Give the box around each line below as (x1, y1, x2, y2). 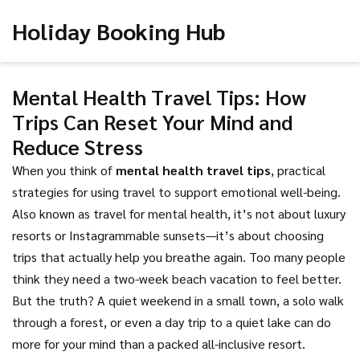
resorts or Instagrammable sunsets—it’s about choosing (12, 227, 324, 243)
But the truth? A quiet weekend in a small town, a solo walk (12, 292, 344, 309)
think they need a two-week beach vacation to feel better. (12, 270, 342, 287)
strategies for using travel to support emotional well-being (12, 183, 337, 200)
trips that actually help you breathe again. (12, 248, 246, 265)
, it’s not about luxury (227, 205, 346, 222)
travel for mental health (93, 205, 227, 222)
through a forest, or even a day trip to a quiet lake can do (12, 313, 331, 330)
